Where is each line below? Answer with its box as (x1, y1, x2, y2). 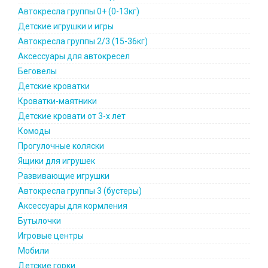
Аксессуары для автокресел (18, 51, 130, 61)
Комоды (18, 126, 50, 136)
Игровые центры (18, 231, 84, 240)
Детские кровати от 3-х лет (18, 111, 126, 121)
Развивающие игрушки (18, 171, 109, 181)
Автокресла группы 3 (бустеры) (18, 186, 142, 196)
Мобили (18, 246, 49, 255)
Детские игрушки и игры (18, 22, 114, 31)
